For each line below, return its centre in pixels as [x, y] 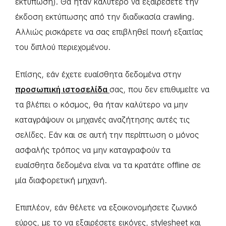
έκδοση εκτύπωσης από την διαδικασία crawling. [105, 17]
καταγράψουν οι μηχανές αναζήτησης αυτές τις [102, 120]
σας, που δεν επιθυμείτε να [159, 90]
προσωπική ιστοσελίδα [62, 90]
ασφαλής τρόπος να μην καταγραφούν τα [93, 150]
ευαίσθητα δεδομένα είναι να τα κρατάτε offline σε [108, 165]
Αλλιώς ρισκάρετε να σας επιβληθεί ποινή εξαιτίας [109, 32]
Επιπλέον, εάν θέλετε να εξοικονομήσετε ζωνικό [106, 208]
